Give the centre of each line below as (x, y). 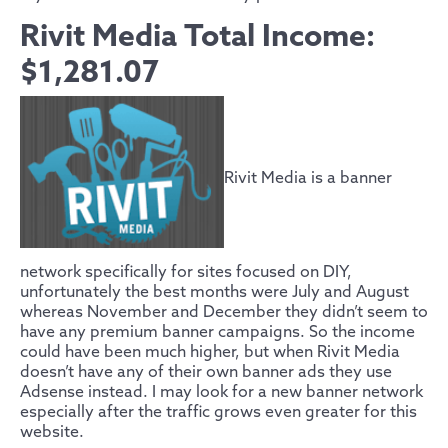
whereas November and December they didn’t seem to (224, 312)
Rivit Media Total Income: (197, 37)
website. (52, 432)
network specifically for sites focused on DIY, (186, 272)
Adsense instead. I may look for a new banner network (221, 392)
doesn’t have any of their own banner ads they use (206, 372)
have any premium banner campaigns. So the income (217, 332)
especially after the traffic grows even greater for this (218, 412)
